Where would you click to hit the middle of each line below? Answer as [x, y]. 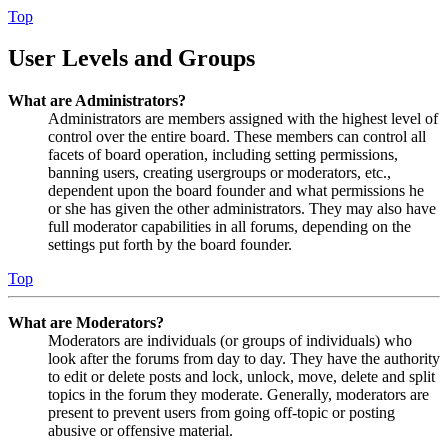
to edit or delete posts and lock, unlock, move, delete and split [241, 377]
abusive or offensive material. [140, 431]
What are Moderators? [86, 323]
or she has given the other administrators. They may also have [242, 209]
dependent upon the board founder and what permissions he [236, 191]
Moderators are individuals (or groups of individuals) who [230, 341]
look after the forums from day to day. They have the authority [244, 359]
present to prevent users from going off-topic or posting [221, 413]
